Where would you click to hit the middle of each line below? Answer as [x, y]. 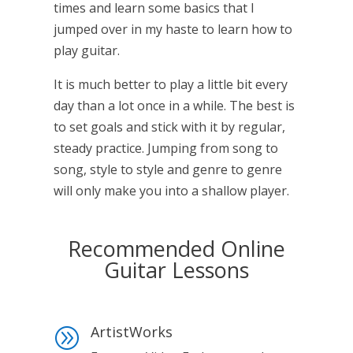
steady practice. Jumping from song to [165, 149]
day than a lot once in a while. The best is [174, 106]
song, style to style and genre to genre [167, 170]
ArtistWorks [131, 332]
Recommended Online [176, 249]
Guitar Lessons [176, 270]
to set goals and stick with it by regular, [169, 127]
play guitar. [86, 51]
